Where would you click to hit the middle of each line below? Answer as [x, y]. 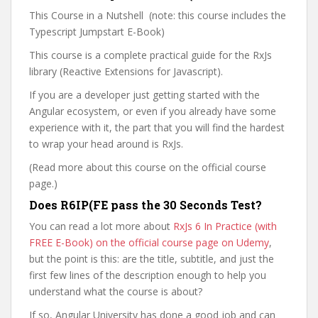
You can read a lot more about [101, 226]
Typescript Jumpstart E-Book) [97, 32]
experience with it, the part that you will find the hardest [157, 127]
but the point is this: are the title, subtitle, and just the [152, 259]
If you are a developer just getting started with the [144, 95]
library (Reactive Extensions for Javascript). [126, 71]
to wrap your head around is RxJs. [106, 144]
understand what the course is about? [116, 291]
